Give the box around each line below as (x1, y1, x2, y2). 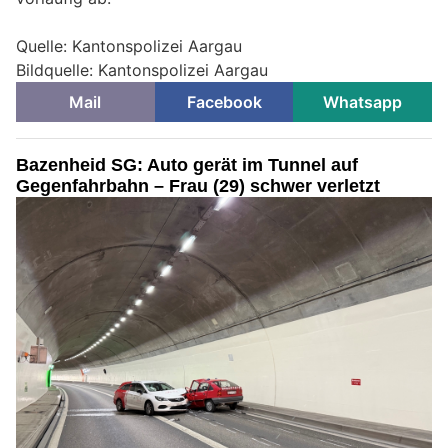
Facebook (186, 91, 262, 112)
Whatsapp (323, 91, 403, 112)
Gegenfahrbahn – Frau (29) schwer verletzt (16, 175, 380, 196)
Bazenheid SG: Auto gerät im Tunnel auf (16, 154, 358, 175)
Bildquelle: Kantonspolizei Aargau (16, 59, 268, 80)
